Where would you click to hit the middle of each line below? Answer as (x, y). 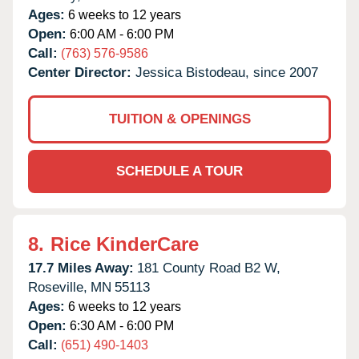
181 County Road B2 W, (209, 268)
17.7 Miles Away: (81, 268)
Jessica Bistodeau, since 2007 (227, 72)
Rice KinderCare (125, 244)
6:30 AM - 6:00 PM (120, 325)
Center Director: (82, 72)
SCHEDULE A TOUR (179, 171)
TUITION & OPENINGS (179, 119)
